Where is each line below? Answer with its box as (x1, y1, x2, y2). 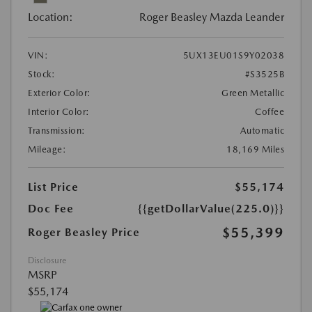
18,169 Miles (226, 144, 284, 155)
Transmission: (28, 125, 86, 136)
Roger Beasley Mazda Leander (139, 10, 284, 24)
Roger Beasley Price (28, 226, 140, 240)
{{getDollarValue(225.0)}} (138, 202, 284, 216)
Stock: (28, 69, 55, 80)
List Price (28, 180, 79, 194)
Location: (28, 10, 73, 24)
